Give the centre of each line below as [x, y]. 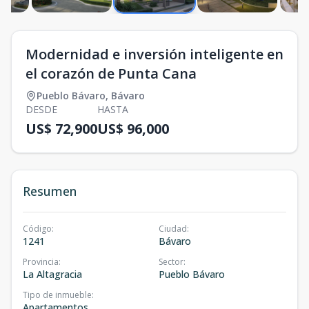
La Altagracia [52, 274]
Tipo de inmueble [57, 295]
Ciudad [173, 229]
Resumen [50, 191]
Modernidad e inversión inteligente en [154, 54]
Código [37, 229]
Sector [171, 262]
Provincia [41, 262]
